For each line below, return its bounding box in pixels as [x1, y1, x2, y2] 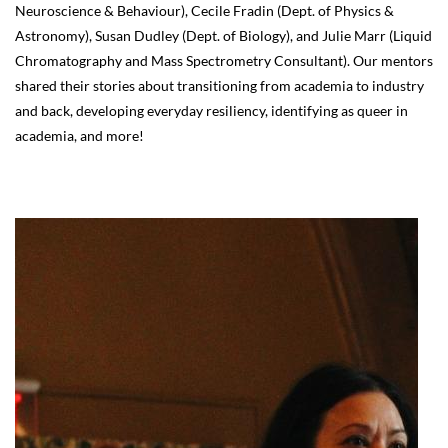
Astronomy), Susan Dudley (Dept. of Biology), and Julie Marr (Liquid [15, 26, 432, 44]
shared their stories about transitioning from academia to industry [15, 76, 424, 94]
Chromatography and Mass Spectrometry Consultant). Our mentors [15, 51, 433, 69]
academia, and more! [15, 126, 144, 144]
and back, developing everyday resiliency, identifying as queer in [15, 101, 408, 119]
